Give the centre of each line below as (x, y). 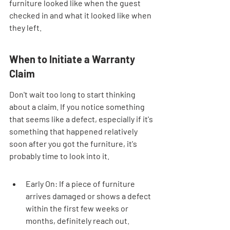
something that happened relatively (74, 131)
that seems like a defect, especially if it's (82, 119)
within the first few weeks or (78, 208)
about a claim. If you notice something (78, 106)
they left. (25, 27)
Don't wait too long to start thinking (73, 94)
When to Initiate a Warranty (73, 59)
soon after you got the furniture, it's (74, 143)
